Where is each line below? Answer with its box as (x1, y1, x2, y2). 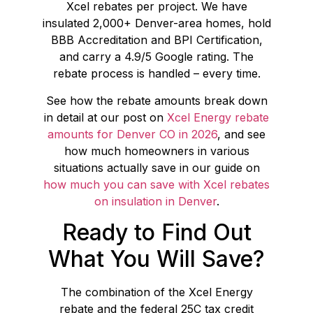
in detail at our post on (44, 110, 167, 124)
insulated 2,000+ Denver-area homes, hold (42, 16, 271, 31)
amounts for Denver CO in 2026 (48, 126, 217, 141)
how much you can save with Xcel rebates (43, 177, 270, 191)
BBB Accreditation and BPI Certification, (50, 33, 263, 48)
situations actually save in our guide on (53, 160, 260, 175)
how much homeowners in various (64, 143, 249, 158)
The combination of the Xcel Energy (60, 284, 253, 299)
